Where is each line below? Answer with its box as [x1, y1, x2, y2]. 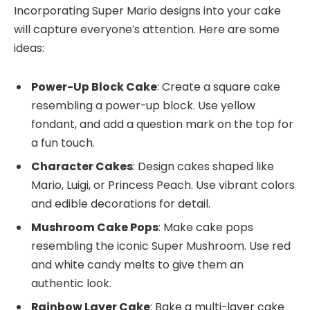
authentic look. [31, 275, 111, 291]
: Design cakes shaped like [133, 158, 274, 174]
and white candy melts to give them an [31, 256, 244, 273]
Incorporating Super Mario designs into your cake [14, 2, 281, 19]
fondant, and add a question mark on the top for [31, 116, 293, 132]
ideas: [14, 39, 44, 56]
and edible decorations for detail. [31, 195, 210, 212]
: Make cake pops [158, 219, 253, 235]
